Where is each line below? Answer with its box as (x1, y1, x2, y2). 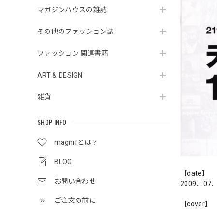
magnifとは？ (54, 139, 98, 146)
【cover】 (180, 200, 212, 208)
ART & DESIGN (37, 71, 82, 79)
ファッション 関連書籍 (37, 49, 108, 57)
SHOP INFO (37, 117, 66, 127)
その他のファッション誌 (37, 28, 114, 35)
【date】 (180, 169, 209, 177)
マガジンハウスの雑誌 (37, 6, 107, 14)
